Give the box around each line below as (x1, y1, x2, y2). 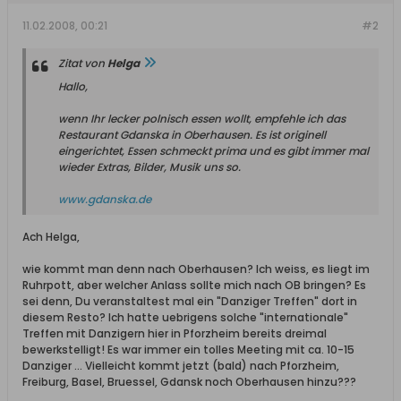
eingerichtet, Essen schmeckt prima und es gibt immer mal (58, 143, 369, 158)
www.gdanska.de (58, 192, 151, 207)
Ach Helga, (22, 229, 80, 244)
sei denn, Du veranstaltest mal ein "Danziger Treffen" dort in (22, 294, 357, 309)
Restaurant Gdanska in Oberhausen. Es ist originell (58, 127, 326, 142)
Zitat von (58, 55, 107, 71)
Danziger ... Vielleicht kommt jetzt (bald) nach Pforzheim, (22, 358, 339, 373)
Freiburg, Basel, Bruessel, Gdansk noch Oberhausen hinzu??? (22, 374, 356, 389)
